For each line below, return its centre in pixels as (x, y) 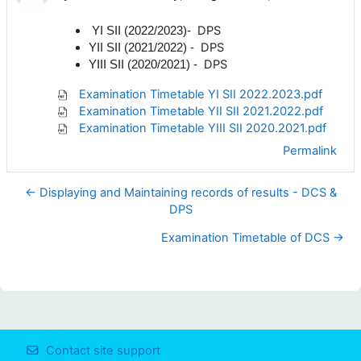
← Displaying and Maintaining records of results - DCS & (180, 193)
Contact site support (104, 350)
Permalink (310, 151)
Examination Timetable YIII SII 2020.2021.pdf (201, 129)
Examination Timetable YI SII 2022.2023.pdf (199, 95)
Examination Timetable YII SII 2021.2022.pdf (199, 112)
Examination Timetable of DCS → (253, 238)
